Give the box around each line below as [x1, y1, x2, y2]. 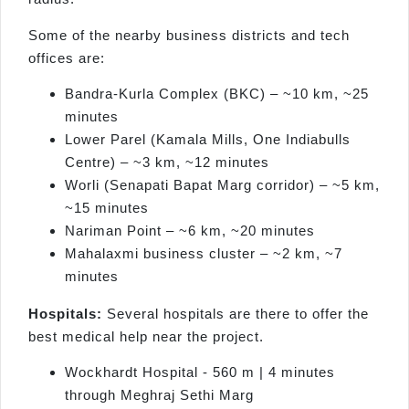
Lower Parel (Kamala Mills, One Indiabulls [65, 131, 351, 147]
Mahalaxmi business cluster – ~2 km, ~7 [65, 246, 342, 261]
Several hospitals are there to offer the [107, 306, 369, 321]
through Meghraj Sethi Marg [65, 387, 254, 404]
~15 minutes [65, 200, 149, 215]
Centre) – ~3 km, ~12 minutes [65, 154, 269, 170]
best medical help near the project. [28, 329, 264, 344]
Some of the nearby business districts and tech [28, 26, 350, 43]
